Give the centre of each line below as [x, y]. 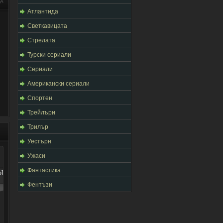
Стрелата [41, 40]
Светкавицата [47, 25]
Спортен [40, 97]
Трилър [38, 126]
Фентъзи [40, 184]
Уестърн [39, 141]
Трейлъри [41, 112]
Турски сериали [49, 54]
